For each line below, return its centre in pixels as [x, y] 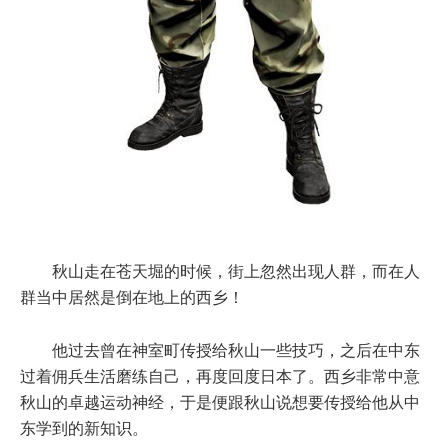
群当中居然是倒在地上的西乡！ [132, 297]
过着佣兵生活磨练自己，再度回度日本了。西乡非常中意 [220, 376]
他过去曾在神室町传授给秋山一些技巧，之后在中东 [236, 350]
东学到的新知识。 [84, 428]
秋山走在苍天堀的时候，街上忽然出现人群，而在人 [236, 271]
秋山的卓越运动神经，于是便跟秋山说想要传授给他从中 [220, 402]
